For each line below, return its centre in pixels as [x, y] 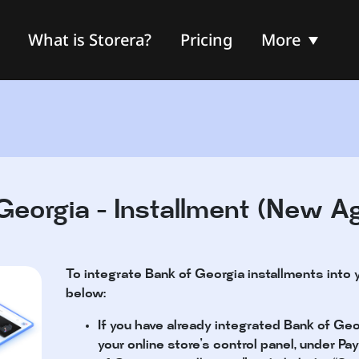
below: [86, 294]
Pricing [206, 40]
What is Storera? [89, 40]
